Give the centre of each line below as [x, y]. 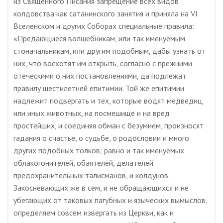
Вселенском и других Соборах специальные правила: [104, 26]
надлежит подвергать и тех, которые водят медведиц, [108, 101]
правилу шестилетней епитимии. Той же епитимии [99, 88]
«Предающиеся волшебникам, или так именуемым [99, 38]
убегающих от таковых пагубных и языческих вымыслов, [110, 200]
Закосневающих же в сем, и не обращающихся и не [101, 188]
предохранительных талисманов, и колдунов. [91, 175]
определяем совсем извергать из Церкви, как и [94, 213]
